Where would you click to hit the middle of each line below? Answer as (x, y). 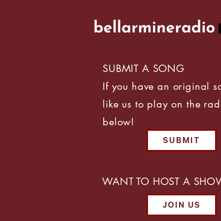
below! (119, 122)
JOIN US (182, 205)
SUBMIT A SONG (144, 69)
